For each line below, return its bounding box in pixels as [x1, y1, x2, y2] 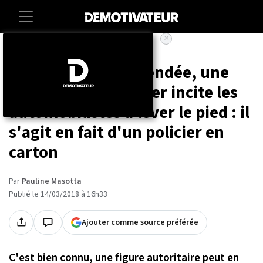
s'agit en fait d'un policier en [9, 120, 224, 145]
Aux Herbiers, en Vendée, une [9, 60, 229, 85]
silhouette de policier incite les [9, 80, 238, 105]
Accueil [9, 45, 32, 57]
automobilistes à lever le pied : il [9, 100, 249, 125]
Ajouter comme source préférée [82, 215, 198, 228]
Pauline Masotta [22, 175, 82, 187]
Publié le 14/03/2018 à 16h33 [9, 188, 107, 200]
